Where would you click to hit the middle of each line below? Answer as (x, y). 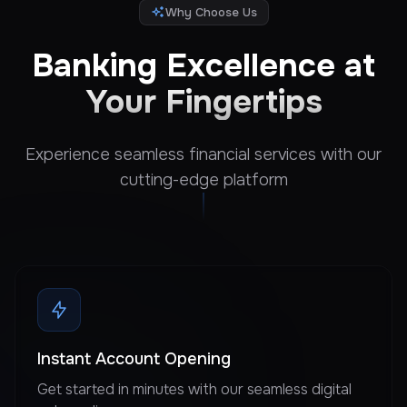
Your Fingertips (203, 101)
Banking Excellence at (203, 65)
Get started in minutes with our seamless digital (194, 389)
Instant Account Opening (134, 358)
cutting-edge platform (203, 179)
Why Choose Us (211, 12)
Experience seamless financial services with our (203, 154)
